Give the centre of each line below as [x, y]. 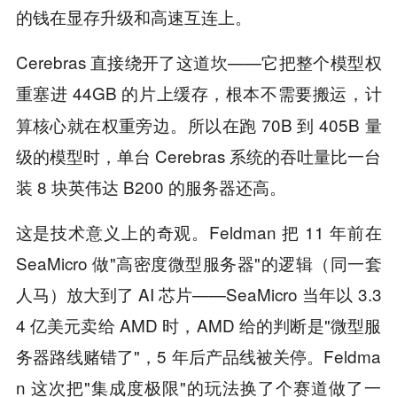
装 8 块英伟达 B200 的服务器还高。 [151, 186]
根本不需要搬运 [286, 93]
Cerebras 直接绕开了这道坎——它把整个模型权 [198, 61]
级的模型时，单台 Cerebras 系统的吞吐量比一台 [198, 155]
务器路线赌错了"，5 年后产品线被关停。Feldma [198, 355]
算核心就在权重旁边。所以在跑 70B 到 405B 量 [198, 124]
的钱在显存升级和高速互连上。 [133, 16]
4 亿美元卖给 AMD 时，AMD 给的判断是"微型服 [198, 324]
